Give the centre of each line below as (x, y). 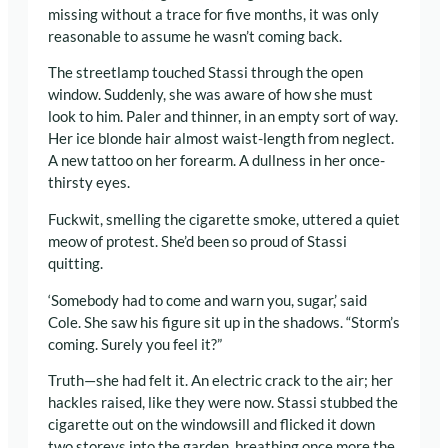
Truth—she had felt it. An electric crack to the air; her (220, 381)
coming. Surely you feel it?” (135, 344)
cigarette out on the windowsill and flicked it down (211, 425)
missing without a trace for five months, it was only (213, 14)
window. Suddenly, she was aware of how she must (210, 95)
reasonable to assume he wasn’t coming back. (195, 36)
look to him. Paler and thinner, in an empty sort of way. (223, 117)
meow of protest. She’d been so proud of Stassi (197, 242)
